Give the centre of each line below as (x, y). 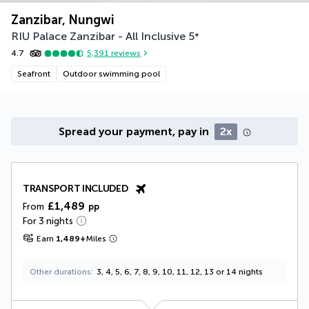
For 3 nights (48, 221)
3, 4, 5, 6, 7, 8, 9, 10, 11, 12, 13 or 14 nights (180, 271)
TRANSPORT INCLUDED (76, 188)
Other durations (60, 271)
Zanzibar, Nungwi (63, 20)
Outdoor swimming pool (111, 73)
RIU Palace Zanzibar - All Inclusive (98, 36)
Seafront (34, 73)
